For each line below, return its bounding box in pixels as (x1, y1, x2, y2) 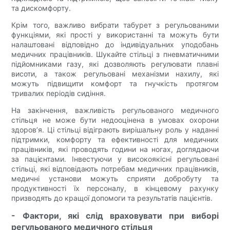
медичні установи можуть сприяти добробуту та (11, 174, 219, 183)
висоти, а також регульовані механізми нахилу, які (11, 69, 219, 79)
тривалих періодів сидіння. (11, 89, 106, 98)
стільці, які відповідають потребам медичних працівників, (11, 164, 219, 174)
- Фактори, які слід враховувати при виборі (11, 210, 219, 221)
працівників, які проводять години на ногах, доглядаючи (11, 145, 219, 154)
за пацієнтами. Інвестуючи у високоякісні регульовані (11, 155, 219, 164)
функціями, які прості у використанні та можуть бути (11, 30, 219, 40)
